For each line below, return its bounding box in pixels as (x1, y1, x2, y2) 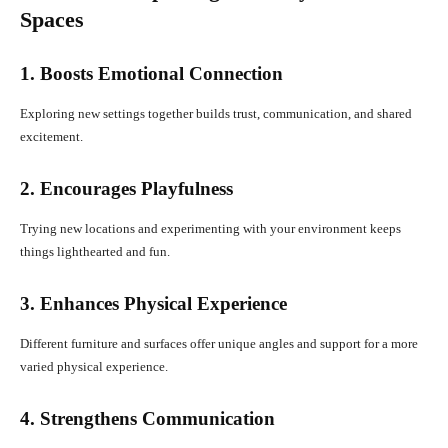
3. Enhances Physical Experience (20, 292, 287, 314)
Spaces (20, 6, 84, 32)
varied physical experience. (20, 358, 168, 374)
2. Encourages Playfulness (20, 177, 233, 199)
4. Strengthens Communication (20, 407, 275, 429)
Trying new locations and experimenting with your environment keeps (20, 220, 401, 236)
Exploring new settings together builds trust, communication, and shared (20, 105, 412, 121)
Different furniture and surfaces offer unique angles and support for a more (20, 335, 418, 351)
